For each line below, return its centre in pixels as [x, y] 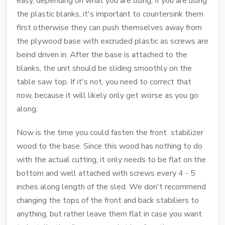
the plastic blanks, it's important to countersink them [110, 14]
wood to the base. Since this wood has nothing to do [109, 146]
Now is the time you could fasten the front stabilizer [110, 132]
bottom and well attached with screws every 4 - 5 [106, 173]
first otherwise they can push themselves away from [109, 27]
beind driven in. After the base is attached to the [102, 54]
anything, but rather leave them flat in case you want [109, 214]
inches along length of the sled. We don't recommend [111, 187]
